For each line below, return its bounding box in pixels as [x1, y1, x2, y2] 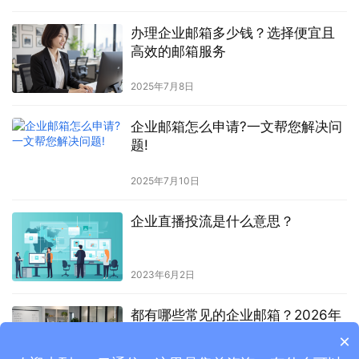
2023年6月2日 [130, 268, 195, 280]
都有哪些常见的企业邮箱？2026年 [130, 306, 341, 323]
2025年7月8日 [130, 80, 194, 93]
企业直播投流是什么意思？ [130, 212, 294, 229]
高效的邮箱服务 [130, 43, 226, 60]
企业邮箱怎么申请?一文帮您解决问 [130, 119, 342, 135]
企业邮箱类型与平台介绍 [130, 325, 280, 341]
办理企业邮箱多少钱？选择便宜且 [130, 25, 335, 42]
